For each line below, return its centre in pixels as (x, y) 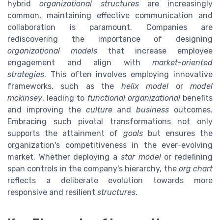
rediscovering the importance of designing (110, 39)
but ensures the (178, 134)
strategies (26, 75)
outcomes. (191, 110)
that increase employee (155, 51)
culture (99, 110)
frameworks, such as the (64, 86)
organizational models (52, 51)
